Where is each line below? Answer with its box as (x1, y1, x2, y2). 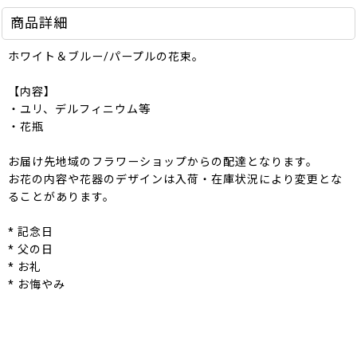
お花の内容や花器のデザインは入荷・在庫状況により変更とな (8, 173, 343, 186)
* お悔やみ (8, 278, 65, 292)
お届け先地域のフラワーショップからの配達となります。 (8, 155, 318, 169)
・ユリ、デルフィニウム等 (8, 103, 151, 116)
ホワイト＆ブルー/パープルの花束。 (8, 50, 204, 64)
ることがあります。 (8, 190, 115, 204)
